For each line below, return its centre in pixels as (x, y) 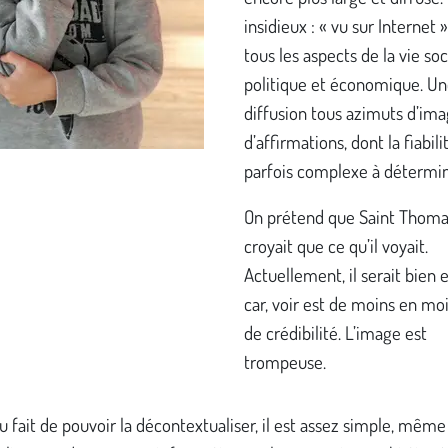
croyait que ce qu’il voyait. (336, 246)
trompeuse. (287, 362)
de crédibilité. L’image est (335, 333)
